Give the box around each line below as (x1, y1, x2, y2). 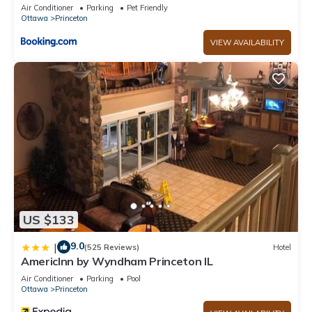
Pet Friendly (127, 2, 168, 13)
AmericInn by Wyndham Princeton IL (21, 254, 213, 269)
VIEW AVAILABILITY (210, 37, 284, 47)
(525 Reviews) (84, 242, 139, 252)
